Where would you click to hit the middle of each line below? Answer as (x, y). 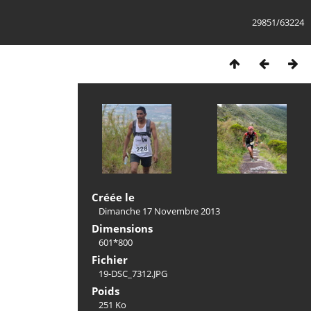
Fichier (110, 260)
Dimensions (122, 228)
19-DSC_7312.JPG (133, 274)
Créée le (113, 197)
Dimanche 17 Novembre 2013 (159, 211)
